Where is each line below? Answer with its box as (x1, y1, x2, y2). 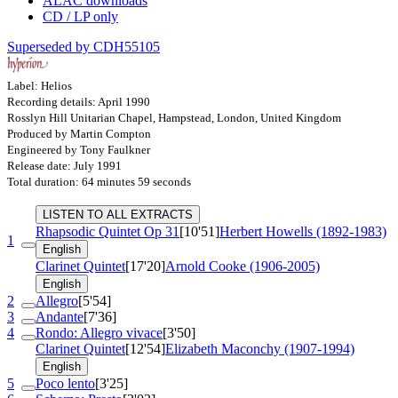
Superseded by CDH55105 (7, 39, 160, 55)
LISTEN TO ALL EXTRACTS (43, 208, 193, 222)
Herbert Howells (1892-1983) (219, 224, 386, 240)
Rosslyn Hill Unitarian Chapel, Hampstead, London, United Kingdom (7, 111, 341, 125)
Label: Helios (7, 79, 72, 93)
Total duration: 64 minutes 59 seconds (7, 175, 191, 189)
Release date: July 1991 (7, 159, 122, 173)
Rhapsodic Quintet (36, 224, 144, 240)
